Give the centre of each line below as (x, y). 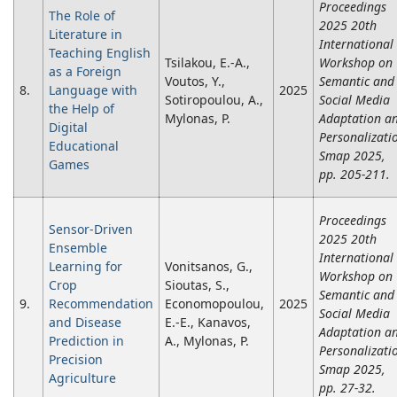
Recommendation (101, 304)
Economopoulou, (214, 304)
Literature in (86, 35)
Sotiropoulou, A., (214, 100)
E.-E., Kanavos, (208, 323)
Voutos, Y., (195, 82)
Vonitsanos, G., (209, 267)
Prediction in (86, 341)
